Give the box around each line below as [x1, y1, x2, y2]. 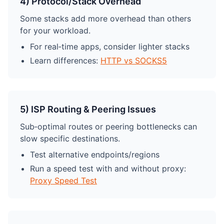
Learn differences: [30, 55, 100, 65]
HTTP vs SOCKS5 [100, 55, 167, 65]
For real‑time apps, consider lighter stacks [30, 41, 189, 51]
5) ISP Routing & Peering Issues [20, 104, 156, 114]
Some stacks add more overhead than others [20, 13, 191, 23]
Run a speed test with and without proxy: [30, 163, 186, 173]
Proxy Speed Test [30, 175, 97, 185]
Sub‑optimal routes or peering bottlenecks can [20, 121, 197, 131]
